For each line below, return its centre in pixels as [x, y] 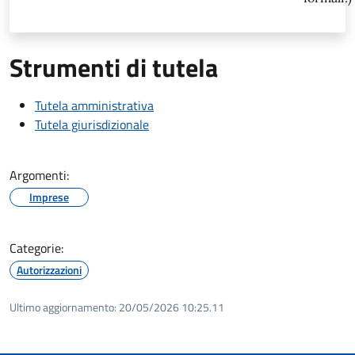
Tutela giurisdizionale [92, 124]
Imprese [49, 197]
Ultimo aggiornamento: [63, 307]
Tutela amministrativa [94, 105]
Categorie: [36, 248]
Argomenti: [39, 175]
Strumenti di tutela [114, 67]
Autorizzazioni [49, 269]
